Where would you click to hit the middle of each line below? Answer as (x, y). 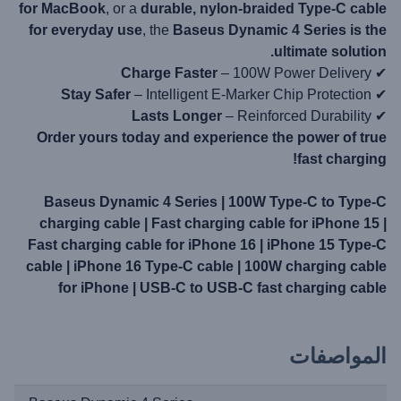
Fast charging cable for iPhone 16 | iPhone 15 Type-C (207, 244)
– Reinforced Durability (297, 115)
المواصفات (338, 355)
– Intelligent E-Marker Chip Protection (251, 94)
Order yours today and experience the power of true (212, 137)
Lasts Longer (177, 115)
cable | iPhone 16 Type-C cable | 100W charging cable (206, 266)
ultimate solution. (330, 51)
